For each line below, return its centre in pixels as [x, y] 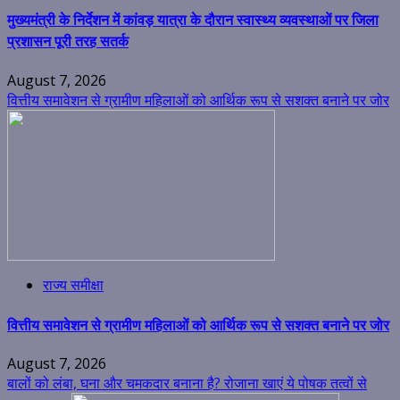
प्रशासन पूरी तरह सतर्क [68, 41]
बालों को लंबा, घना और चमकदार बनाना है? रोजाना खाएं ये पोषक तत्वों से [187, 383]
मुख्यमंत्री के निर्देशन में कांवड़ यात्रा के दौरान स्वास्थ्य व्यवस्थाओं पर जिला [193, 19]
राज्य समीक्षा [73, 284]
